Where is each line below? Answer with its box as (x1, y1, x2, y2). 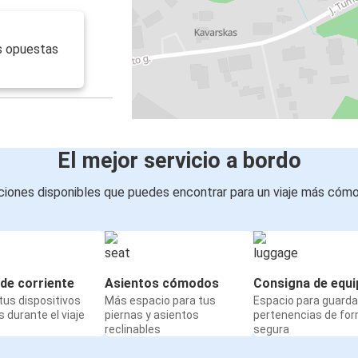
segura (253, 323, 289, 336)
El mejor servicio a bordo (57, 148, 301, 174)
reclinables (105, 323, 161, 336)
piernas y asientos (105, 308, 199, 322)
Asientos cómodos (105, 276, 219, 292)
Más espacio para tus (105, 294, 216, 308)
